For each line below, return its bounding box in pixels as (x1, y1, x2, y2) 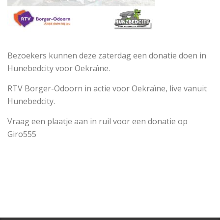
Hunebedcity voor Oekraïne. (7, 63, 110, 74)
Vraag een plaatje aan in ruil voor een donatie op (7, 116, 188, 127)
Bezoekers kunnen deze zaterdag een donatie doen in (7, 50, 206, 61)
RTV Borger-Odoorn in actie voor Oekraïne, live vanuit (7, 83, 207, 94)
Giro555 (7, 129, 36, 139)
